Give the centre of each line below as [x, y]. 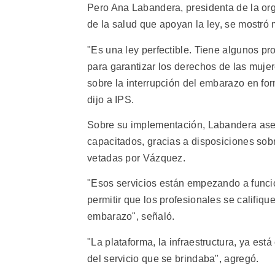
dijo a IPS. [111, 99]
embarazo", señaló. [131, 217]
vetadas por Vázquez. [137, 158]
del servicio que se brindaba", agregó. [173, 258]
